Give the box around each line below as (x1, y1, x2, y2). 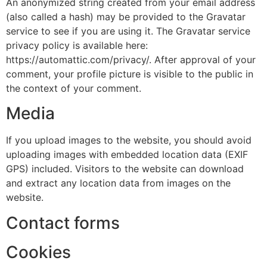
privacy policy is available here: (6, 39, 148, 51)
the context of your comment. (6, 82, 141, 94)
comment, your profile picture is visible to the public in (6, 67, 253, 80)
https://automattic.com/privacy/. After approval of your (6, 53, 256, 66)
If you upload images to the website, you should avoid (6, 134, 252, 147)
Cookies (6, 241, 71, 262)
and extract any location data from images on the (6, 177, 231, 190)
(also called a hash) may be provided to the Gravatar (6, 10, 246, 23)
